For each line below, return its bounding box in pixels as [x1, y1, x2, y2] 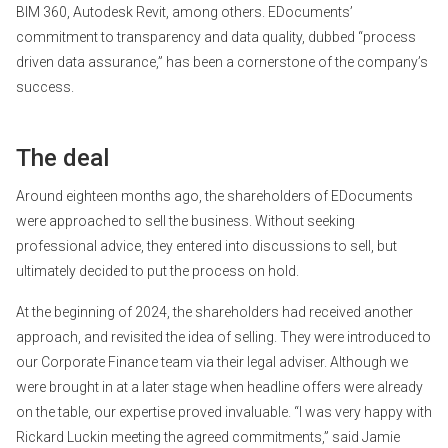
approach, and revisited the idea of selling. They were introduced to [16, 328, 431, 345]
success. [16, 78, 74, 95]
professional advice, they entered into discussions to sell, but [16, 237, 397, 254]
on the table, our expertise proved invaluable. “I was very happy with [16, 403, 432, 420]
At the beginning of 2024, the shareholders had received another [16, 303, 413, 320]
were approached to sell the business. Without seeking [16, 212, 355, 229]
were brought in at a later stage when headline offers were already [16, 378, 423, 395]
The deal [16, 143, 109, 172]
